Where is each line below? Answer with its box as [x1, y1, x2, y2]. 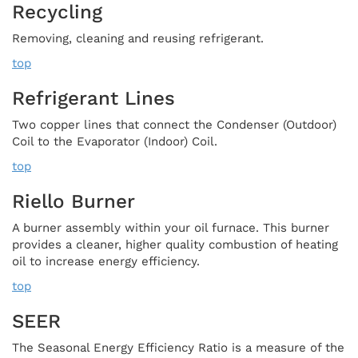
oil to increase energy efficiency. [12, 253, 200, 268]
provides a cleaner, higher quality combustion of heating [12, 237, 338, 252]
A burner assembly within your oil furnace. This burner [12, 220, 329, 235]
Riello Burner [12, 189, 135, 213]
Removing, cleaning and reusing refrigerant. [12, 30, 264, 46]
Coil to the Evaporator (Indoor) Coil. [12, 133, 217, 149]
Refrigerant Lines [12, 86, 175, 109]
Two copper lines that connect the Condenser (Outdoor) [12, 117, 336, 132]
